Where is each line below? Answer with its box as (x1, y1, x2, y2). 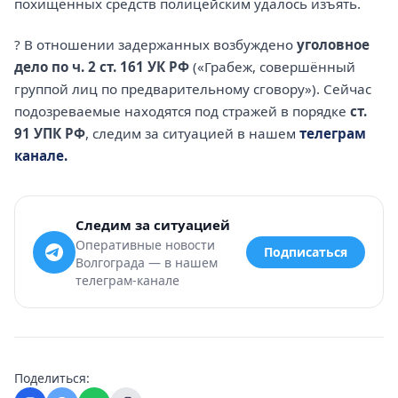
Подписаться (264, 243, 347, 260)
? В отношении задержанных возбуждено (14, 36, 297, 54)
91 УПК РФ (14, 124, 85, 143)
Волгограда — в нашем (76, 254, 218, 272)
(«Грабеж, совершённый (189, 58, 355, 76)
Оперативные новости (76, 236, 215, 254)
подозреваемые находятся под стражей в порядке (14, 102, 350, 121)
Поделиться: (14, 370, 90, 387)
